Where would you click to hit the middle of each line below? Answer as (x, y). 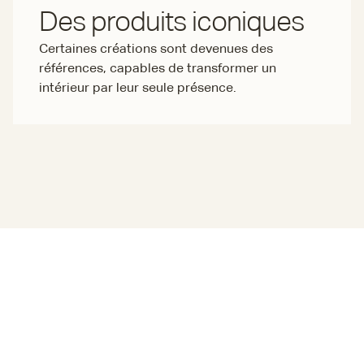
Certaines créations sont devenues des (156, 50)
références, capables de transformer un (158, 69)
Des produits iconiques (171, 24)
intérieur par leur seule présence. (138, 89)
